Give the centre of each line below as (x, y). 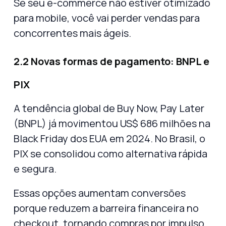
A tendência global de (65, 108)
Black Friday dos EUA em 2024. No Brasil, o (109, 138)
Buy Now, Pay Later (161, 108)
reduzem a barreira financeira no (124, 208)
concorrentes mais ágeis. (72, 33)
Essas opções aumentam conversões (100, 193)
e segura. (35, 168)
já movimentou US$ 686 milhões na (128, 123)
